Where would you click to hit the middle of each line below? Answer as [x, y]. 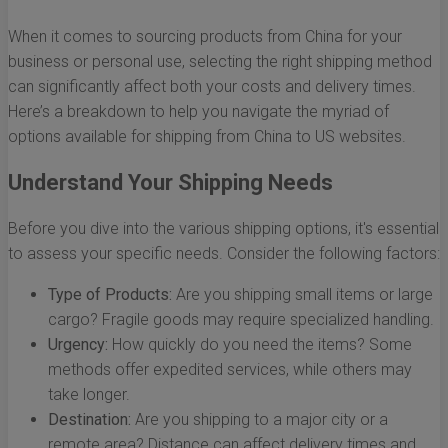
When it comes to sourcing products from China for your [205, 37]
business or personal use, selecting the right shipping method [220, 62]
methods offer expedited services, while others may [230, 370]
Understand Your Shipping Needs [170, 183]
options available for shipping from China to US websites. [207, 137]
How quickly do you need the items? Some [260, 345]
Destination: [89, 420]
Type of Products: [110, 295]
